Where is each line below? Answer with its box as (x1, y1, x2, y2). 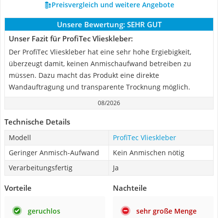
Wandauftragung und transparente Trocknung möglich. (9, 82, 190, 91)
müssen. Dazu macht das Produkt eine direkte (9, 71, 159, 80)
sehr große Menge (136, 206, 197, 216)
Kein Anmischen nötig (113, 148, 184, 157)
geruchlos (28, 206, 60, 216)
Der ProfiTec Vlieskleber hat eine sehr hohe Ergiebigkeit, (9, 47, 191, 56)
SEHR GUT (127, 19, 162, 29)
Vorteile (4, 183, 32, 193)
